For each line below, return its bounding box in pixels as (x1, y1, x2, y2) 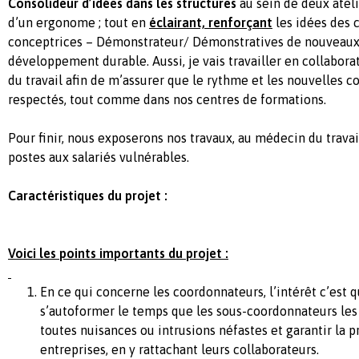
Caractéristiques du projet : (8, 188, 167, 203)
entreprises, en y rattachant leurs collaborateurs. (40, 341, 319, 357)
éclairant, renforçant (149, 14, 272, 30)
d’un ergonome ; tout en (8, 14, 149, 30)
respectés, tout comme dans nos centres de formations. (8, 91, 326, 107)
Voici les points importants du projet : (8, 245, 228, 260)
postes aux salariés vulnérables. (8, 149, 189, 164)
